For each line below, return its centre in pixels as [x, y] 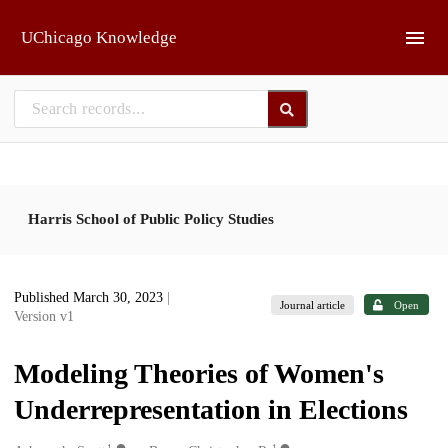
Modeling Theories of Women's [199, 373]
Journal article [313, 304]
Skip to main [65, 22]
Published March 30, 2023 [90, 297]
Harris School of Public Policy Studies [151, 218]
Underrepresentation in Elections [211, 409]
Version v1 [44, 316]
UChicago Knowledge [99, 37]
